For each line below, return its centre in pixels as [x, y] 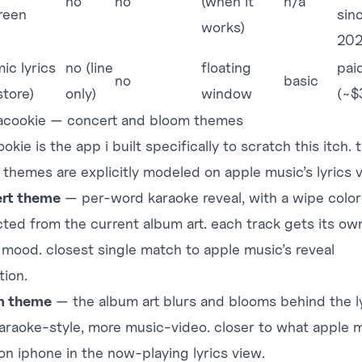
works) [223, 27]
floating [226, 67]
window [227, 93]
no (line [89, 67]
